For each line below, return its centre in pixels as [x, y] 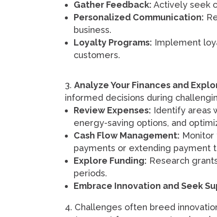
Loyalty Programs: [113, 43]
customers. [97, 55]
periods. [91, 173]
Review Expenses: [113, 110]
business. [93, 30]
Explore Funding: [110, 161]
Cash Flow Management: [127, 136]
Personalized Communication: [139, 17]
